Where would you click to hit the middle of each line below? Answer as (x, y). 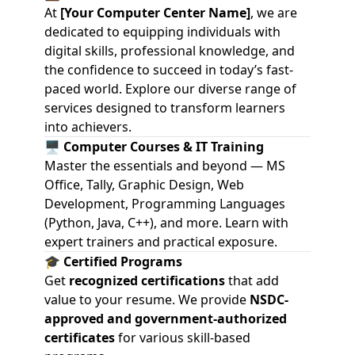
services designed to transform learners (165, 108)
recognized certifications (147, 281)
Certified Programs (123, 261)
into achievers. (88, 127)
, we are (274, 13)
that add (252, 281)
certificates (80, 338)
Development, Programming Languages (165, 204)
